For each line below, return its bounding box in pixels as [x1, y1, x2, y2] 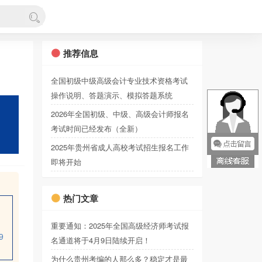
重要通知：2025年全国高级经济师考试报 [51, 220, 189, 231]
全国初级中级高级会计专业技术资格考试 [51, 75, 188, 86]
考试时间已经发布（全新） [51, 123, 143, 134]
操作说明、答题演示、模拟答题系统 [51, 89, 173, 101]
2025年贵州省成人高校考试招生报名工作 [51, 142, 189, 153]
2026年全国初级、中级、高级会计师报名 [51, 108, 189, 119]
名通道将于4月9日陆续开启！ [51, 235, 151, 246]
